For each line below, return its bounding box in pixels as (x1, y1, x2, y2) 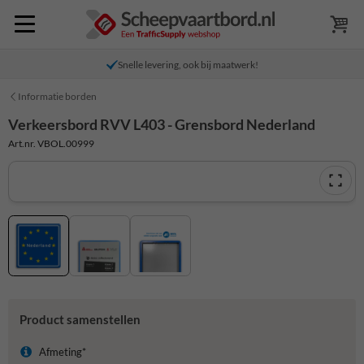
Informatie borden (18, 90, 97, 102)
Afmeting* (38, 345, 86, 359)
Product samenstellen (19, 312, 141, 327)
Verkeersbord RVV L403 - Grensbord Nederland (8, 115, 315, 133)
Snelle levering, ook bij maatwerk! (117, 58, 258, 71)
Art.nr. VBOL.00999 (8, 136, 94, 149)
